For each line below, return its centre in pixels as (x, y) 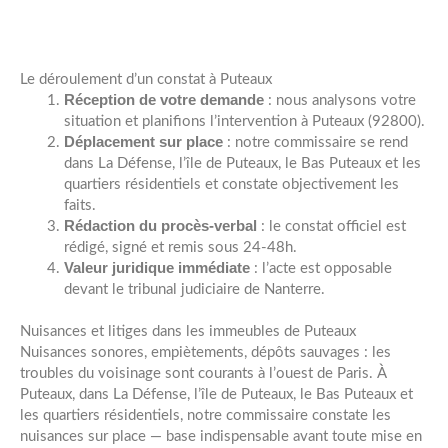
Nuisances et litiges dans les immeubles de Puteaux (188, 332)
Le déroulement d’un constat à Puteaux (146, 79)
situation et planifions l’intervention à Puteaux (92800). (244, 121)
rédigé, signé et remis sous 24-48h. (180, 247)
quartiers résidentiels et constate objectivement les (231, 184)
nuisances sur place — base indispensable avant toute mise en (221, 437)
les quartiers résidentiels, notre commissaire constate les (205, 416)
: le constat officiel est (331, 226)
